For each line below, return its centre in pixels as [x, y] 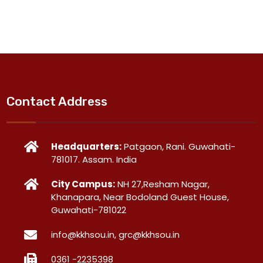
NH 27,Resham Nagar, [163, 184]
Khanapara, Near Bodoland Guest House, [140, 197]
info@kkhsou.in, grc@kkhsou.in [116, 235]
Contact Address [57, 102]
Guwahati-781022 [89, 210]
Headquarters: [87, 147]
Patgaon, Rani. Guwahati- [179, 147]
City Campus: [83, 184]
